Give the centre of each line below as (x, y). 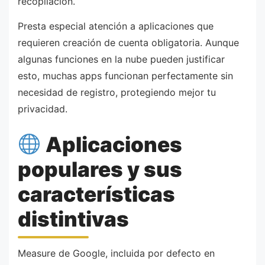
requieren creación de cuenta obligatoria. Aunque (128, 42)
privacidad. (43, 109)
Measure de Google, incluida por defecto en (116, 253)
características (96, 194)
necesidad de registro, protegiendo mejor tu (117, 92)
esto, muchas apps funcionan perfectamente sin (125, 75)
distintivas (73, 219)
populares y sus (100, 169)
